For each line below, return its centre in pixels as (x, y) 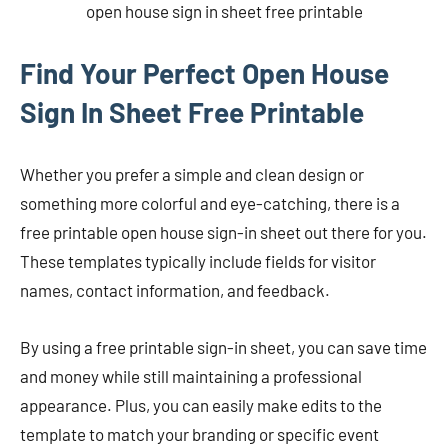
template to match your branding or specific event (199, 433)
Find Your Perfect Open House (204, 72)
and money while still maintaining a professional (191, 375)
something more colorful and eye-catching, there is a (210, 202)
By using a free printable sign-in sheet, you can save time (223, 346)
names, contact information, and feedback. (175, 289)
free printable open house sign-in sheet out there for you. (223, 231)
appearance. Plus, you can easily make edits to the (201, 404)
